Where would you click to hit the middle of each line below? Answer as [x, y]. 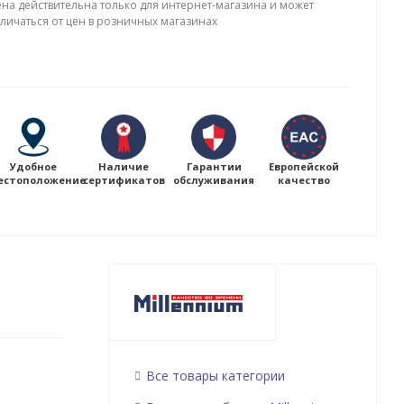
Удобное [33, 166]
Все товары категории [215, 376]
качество [304, 180]
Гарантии [214, 166]
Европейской [304, 166]
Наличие [124, 166]
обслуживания [214, 180]
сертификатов [124, 180]
